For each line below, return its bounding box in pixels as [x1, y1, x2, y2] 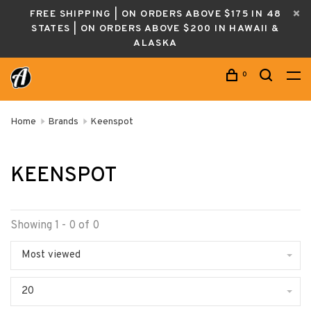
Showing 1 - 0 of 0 [10, 219, 99, 233]
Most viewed [22, 249, 81, 262]
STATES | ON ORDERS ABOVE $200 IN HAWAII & [31, 23, 280, 35]
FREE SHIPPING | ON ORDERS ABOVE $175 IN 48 [29, 8, 282, 20]
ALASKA [133, 37, 178, 49]
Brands [48, 116, 78, 128]
